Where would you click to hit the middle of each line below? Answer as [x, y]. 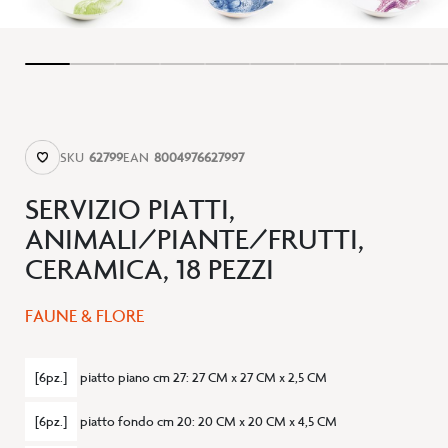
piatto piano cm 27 [133, 378]
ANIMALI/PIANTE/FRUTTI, [194, 240]
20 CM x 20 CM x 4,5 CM [267, 422]
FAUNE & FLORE [84, 316]
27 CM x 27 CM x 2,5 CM [259, 378]
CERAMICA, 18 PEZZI [149, 270]
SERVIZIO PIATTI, [130, 210]
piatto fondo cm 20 [136, 422]
